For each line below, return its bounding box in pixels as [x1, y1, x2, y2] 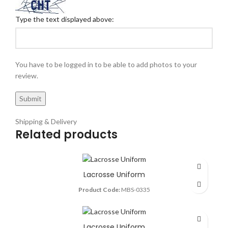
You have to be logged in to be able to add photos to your [15, 60, 197, 69]
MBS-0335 [120, 185, 150, 193]
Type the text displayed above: [15, 15, 114, 24]
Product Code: [78, 185, 120, 193]
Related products [15, 127, 118, 143]
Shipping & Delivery [15, 117, 77, 126]
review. [15, 71, 38, 80]
